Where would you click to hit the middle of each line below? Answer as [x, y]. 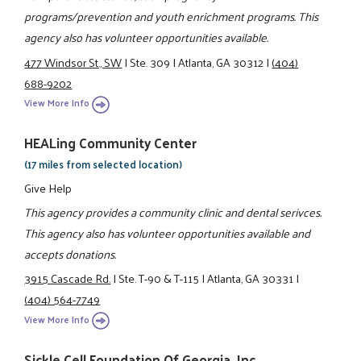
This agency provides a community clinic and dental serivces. [173, 212]
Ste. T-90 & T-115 [159, 278]
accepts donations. [71, 253]
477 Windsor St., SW [73, 62]
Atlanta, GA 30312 [221, 62]
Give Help [48, 187]
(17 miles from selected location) [104, 164]
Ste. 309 [150, 62]
